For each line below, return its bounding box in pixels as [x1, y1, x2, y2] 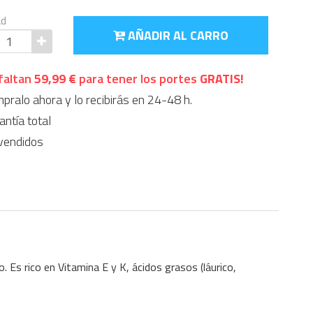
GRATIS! [199, 69, 244, 88]
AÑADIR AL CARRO [125, 26, 229, 45]
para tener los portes [75, 69, 200, 88]
